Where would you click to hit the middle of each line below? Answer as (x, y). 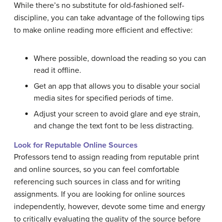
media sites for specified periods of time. (104, 98)
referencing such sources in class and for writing (97, 182)
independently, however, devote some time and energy (110, 207)
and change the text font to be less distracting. (114, 126)
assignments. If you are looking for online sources (99, 194)
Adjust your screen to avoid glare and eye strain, (117, 114)
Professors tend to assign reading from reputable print (107, 157)
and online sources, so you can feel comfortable (97, 170)
